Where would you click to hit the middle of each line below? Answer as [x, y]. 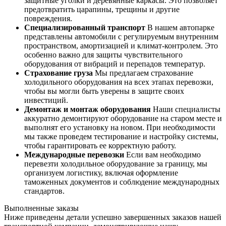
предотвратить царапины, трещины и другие [102, 10]
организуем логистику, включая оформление [101, 173]
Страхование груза [59, 73]
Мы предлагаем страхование [143, 73]
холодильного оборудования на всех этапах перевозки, [119, 82]
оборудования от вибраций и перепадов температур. [115, 64]
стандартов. [44, 191]
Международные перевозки [74, 155]
